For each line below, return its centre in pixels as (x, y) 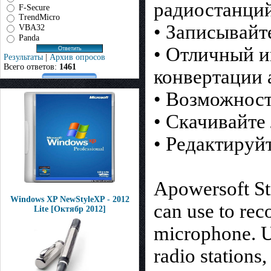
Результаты (23, 57)
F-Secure (34, 7)
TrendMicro (39, 18)
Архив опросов (77, 57)
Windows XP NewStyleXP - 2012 (70, 199)
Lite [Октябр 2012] (70, 209)
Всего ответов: (31, 67)
